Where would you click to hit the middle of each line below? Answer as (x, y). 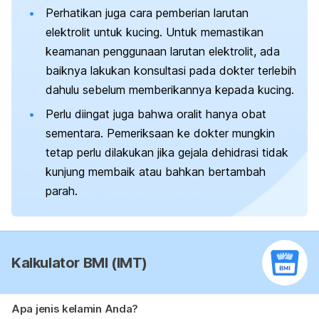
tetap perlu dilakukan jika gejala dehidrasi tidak (167, 152)
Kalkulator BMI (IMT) (79, 263)
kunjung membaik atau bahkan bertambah (156, 171)
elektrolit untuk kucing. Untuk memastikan (155, 32)
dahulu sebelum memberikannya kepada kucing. (170, 90)
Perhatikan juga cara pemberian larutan (147, 13)
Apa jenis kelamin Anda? (75, 309)
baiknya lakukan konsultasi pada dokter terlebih (171, 71)
